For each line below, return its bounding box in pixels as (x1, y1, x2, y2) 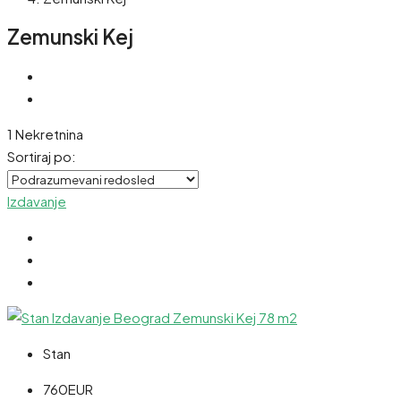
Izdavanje (7, 192, 66, 210)
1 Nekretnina (7, 125, 83, 143)
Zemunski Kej (7, 23, 133, 49)
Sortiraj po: (7, 148, 76, 166)
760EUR (43, 380, 93, 398)
